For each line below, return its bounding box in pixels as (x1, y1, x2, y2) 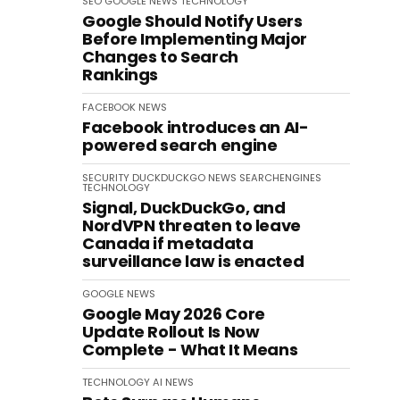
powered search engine (82, 134, 278, 156)
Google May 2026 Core (82, 303, 265, 325)
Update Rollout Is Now (82, 321, 260, 343)
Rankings (82, 63, 159, 86)
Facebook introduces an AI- (82, 116, 309, 138)
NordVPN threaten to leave (82, 214, 301, 237)
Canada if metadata (82, 232, 254, 254)
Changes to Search (82, 46, 238, 68)
